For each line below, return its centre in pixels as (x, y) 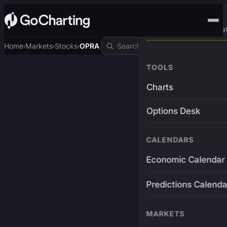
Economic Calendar (185, 160)
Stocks (66, 46)
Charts (160, 87)
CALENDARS (170, 140)
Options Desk (173, 111)
